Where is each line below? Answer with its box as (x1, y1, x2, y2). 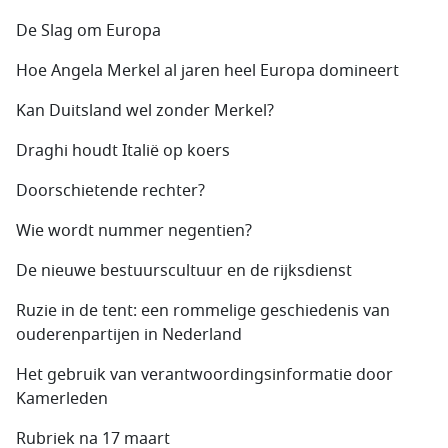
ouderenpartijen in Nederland (16, 322, 242, 347)
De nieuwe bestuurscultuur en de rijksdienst (16, 258, 352, 283)
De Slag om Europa (16, 18, 161, 43)
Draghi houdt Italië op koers (16, 138, 230, 163)
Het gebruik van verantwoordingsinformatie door (16, 362, 393, 387)
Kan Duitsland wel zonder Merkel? (16, 98, 274, 123)
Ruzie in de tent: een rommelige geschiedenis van (16, 298, 390, 323)
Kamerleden (16, 386, 108, 411)
